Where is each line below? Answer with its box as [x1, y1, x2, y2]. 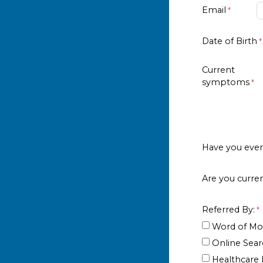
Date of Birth [202, 35, 257, 46]
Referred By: [202, 204, 255, 215]
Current [202, 64, 235, 75]
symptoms [202, 76, 249, 87]
